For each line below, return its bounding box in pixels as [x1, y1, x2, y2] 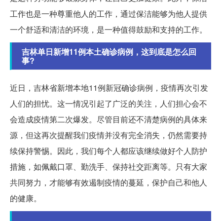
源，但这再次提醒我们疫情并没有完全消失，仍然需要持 [10, 129, 207, 141]
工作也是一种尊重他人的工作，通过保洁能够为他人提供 [10, 7, 207, 19]
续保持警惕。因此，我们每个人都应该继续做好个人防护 [10, 145, 207, 156]
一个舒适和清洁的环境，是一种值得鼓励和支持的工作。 [10, 23, 207, 35]
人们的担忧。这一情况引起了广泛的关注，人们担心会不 [10, 97, 207, 109]
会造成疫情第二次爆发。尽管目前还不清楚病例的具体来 [10, 113, 207, 125]
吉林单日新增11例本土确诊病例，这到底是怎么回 [22, 45, 196, 57]
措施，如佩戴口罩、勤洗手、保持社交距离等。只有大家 [10, 160, 207, 172]
